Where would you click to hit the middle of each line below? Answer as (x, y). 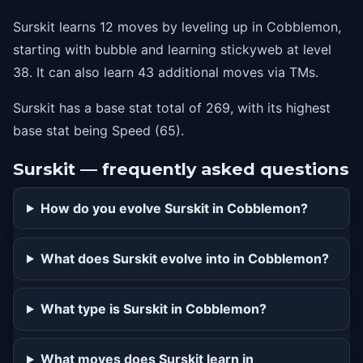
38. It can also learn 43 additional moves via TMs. (166, 72)
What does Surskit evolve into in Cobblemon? (184, 258)
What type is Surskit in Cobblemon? (153, 309)
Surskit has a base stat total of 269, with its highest (172, 107)
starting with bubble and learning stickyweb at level (172, 49)
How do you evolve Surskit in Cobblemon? (174, 208)
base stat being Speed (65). (98, 130)
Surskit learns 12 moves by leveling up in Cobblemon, (177, 26)
